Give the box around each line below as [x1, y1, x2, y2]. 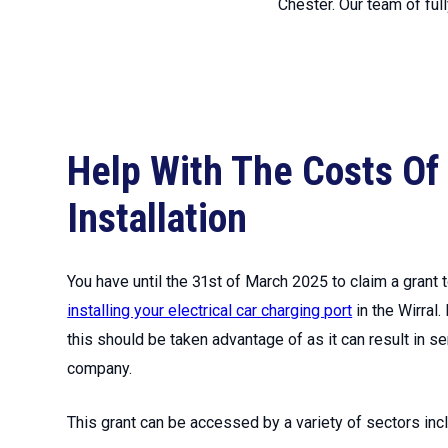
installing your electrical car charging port [67, 301, 353, 320]
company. [67, 359, 133, 378]
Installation [67, 195, 248, 242]
